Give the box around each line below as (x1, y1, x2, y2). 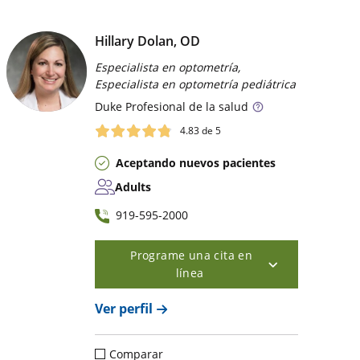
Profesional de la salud (122, 98, 249, 114)
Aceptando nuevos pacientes (116, 155, 276, 171)
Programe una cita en (130, 247, 253, 264)
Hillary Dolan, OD (95, 31, 201, 50)
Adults (115, 179, 152, 195)
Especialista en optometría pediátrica (95, 76, 297, 92)
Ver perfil (95, 300, 153, 318)
